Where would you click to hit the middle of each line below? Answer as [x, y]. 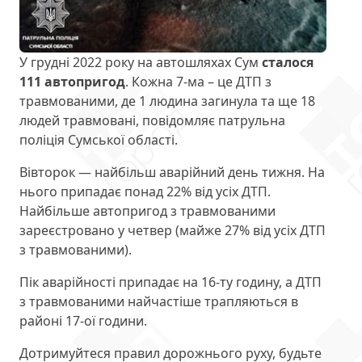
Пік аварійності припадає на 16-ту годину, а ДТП [170, 282]
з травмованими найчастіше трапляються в [159, 302]
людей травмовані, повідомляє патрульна [152, 121]
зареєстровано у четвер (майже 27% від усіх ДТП [173, 231]
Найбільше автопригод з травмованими [147, 211]
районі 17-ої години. [83, 321]
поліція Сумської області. [99, 140]
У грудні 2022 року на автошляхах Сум [141, 63]
